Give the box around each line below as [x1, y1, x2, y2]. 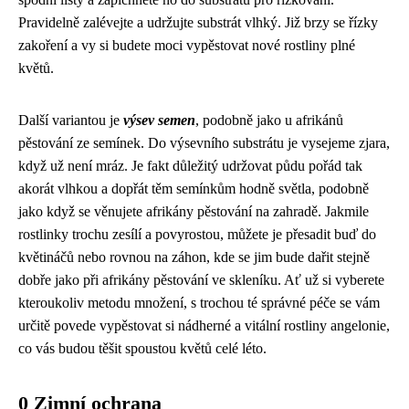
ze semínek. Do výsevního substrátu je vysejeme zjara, [73, 135, 390, 151]
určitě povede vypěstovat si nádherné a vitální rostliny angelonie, [18, 318, 390, 333]
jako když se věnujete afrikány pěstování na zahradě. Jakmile [18, 204, 369, 219]
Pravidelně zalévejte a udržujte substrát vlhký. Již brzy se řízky [18, 15, 378, 30]
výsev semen [123, 112, 195, 128]
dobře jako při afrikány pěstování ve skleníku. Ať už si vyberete [18, 272, 384, 288]
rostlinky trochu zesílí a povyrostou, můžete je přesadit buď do [18, 226, 376, 242]
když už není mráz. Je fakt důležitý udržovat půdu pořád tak [18, 158, 362, 173]
